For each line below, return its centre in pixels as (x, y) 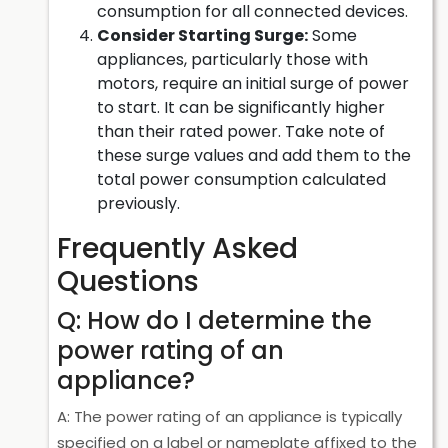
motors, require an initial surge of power (253, 83)
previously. (138, 203)
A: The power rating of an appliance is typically (229, 416)
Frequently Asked (177, 248)
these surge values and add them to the (254, 155)
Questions (128, 281)
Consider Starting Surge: (202, 35)
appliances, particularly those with (232, 59)
